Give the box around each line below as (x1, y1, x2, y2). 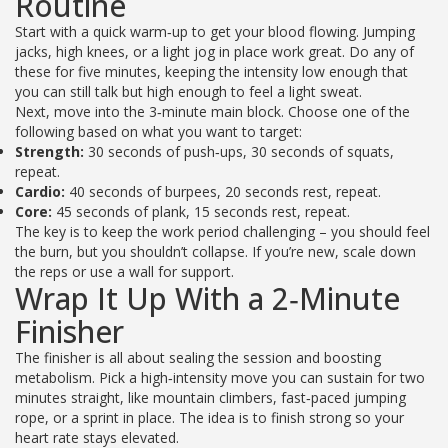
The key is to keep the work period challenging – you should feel (15, 222, 430, 241)
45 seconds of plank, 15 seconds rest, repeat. (52, 202, 350, 221)
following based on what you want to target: (15, 122, 302, 141)
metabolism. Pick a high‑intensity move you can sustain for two (15, 368, 425, 387)
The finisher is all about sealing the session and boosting (15, 348, 381, 367)
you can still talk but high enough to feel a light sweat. (15, 82, 362, 101)
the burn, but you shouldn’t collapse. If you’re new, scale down (15, 242, 416, 261)
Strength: (15, 142, 84, 161)
